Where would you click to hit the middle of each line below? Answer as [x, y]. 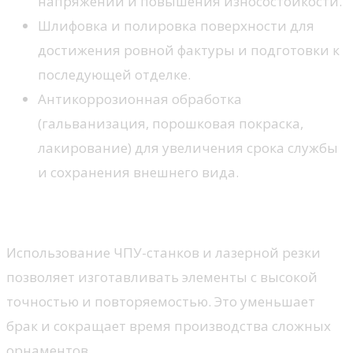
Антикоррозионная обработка [140, 98]
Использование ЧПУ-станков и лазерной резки [163, 252]
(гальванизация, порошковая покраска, [171, 123]
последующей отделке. [114, 74]
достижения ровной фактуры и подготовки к [189, 50]
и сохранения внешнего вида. [138, 172]
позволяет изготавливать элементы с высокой [162, 277]
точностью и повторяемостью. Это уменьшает [161, 301]
